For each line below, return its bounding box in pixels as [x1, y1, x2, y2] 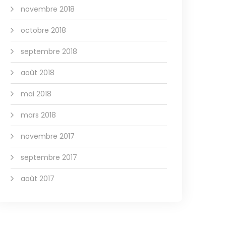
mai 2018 [21, 89, 51, 99]
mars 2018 [21, 110, 56, 120]
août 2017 [21, 174, 54, 184]
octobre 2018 [21, 25, 66, 35]
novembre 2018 [21, 4, 75, 14]
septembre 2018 [21, 46, 77, 56]
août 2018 [21, 68, 54, 78]
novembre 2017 [21, 131, 75, 141]
